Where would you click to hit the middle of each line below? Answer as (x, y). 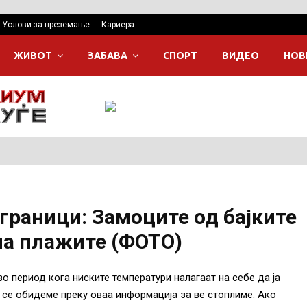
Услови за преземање (46, 25)
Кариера (118, 25)
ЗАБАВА (108, 56)
